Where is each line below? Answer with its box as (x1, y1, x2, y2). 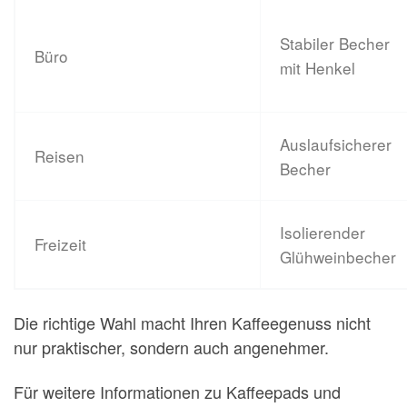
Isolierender (280, 221, 366, 244)
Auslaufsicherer (280, 133, 392, 156)
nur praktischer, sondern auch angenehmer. (14, 334, 329, 359)
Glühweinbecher (280, 245, 397, 269)
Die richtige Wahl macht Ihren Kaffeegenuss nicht (14, 310, 371, 334)
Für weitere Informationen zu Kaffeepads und (14, 380, 341, 404)
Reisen (35, 144, 85, 168)
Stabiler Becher (280, 32, 391, 55)
